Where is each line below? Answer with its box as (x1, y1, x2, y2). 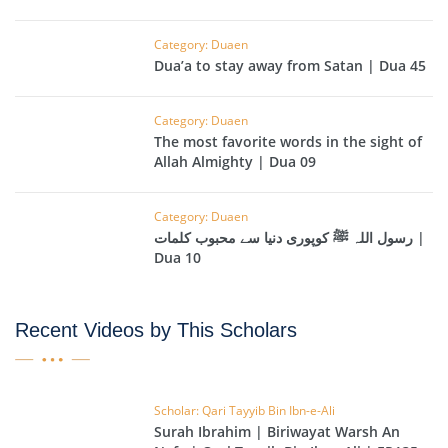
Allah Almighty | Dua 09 (154, 152, 317, 172)
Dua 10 (154, 248, 202, 268)
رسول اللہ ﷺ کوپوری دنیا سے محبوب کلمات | (154, 228, 414, 248)
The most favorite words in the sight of (154, 132, 423, 152)
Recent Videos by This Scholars (15, 319, 297, 342)
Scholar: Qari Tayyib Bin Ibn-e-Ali (154, 402, 336, 420)
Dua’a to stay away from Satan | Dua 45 (154, 56, 427, 76)
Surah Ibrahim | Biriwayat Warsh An (154, 422, 401, 442)
